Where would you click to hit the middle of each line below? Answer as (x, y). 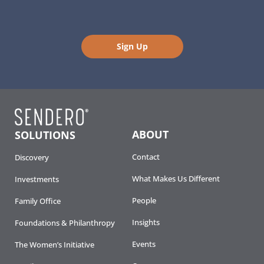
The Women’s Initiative (55, 245)
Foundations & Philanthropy (65, 223)
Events (144, 244)
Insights (146, 222)
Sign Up (132, 47)
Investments (37, 179)
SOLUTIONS (45, 135)
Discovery (32, 158)
